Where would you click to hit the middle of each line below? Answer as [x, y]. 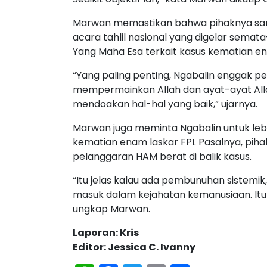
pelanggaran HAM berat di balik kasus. [162, 156]
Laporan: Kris [106, 233]
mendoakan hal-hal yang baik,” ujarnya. [165, 104]
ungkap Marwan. [111, 209]
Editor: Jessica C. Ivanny [134, 247]
